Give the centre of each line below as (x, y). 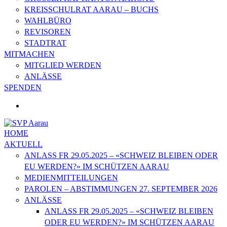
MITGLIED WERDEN (63, 65)
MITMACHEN (29, 54)
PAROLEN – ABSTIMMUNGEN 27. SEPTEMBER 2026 (121, 189)
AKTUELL (23, 144)
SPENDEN (23, 87)
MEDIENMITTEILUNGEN (71, 178)
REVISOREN (48, 32)
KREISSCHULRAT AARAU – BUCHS (91, 9)
